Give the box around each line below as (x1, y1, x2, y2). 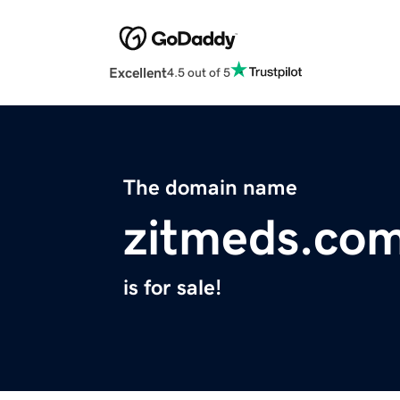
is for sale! (123, 277, 221, 299)
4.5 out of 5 (167, 65, 230, 79)
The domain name (123, 177, 297, 199)
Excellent (109, 65, 167, 80)
